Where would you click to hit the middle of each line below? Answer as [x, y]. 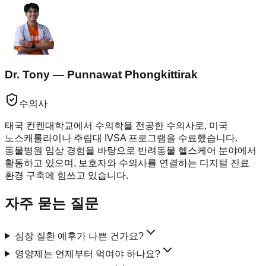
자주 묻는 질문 [52, 203]
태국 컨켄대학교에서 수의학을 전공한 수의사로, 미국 [116, 125]
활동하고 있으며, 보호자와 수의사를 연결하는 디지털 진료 [127, 163]
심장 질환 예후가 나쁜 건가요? [79, 236]
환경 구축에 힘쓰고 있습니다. [66, 175]
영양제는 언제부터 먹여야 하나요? [87, 254]
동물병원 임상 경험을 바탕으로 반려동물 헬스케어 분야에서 [131, 150]
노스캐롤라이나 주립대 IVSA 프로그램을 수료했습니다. [121, 138]
